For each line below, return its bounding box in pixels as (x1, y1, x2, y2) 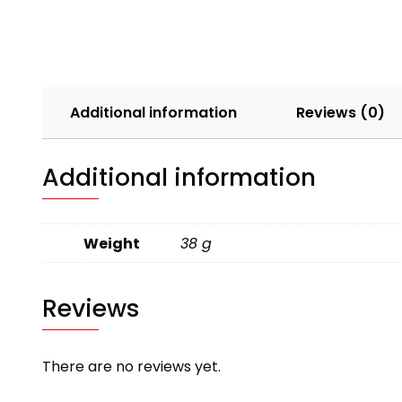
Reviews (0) (296, 102, 385, 124)
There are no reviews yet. (42, 356, 221, 378)
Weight (83, 233, 140, 255)
